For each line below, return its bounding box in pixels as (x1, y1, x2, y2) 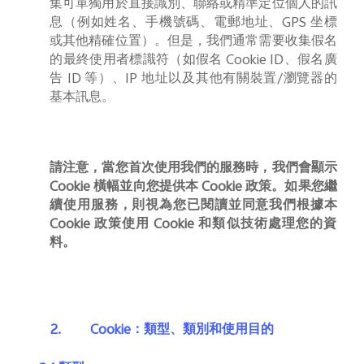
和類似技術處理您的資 (198, 214, 337, 236)
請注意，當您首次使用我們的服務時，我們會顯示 (50, 158, 337, 180)
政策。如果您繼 (245, 176, 337, 199)
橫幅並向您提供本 (93, 176, 199, 199)
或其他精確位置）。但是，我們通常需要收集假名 (50, 30, 337, 54)
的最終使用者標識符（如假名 (50, 49, 223, 72)
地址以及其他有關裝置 (141, 67, 278, 91)
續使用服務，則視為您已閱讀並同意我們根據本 (50, 195, 337, 218)
